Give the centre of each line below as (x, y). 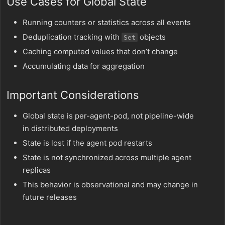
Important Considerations (73, 95)
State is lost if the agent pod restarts (87, 143)
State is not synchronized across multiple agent (107, 157)
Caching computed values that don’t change (100, 51)
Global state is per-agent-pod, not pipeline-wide (108, 116)
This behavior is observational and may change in (110, 185)
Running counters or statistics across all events (107, 22)
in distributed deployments (70, 128)
